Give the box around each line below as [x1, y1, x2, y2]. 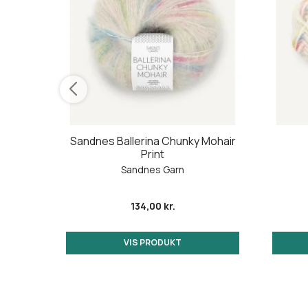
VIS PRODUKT [124, 236, 181, 249]
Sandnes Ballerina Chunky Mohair [69, 133, 236, 149]
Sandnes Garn [121, 163, 184, 177]
